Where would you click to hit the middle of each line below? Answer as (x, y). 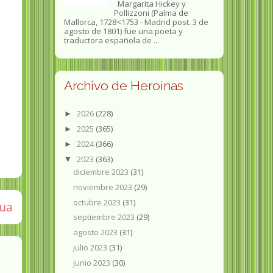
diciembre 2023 (102, 172)
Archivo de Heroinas (123, 86)
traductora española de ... (111, 41)
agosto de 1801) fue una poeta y (123, 31)
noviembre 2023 (104, 187)
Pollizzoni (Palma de (151, 13)
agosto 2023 (97, 232)
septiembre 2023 (105, 217)
